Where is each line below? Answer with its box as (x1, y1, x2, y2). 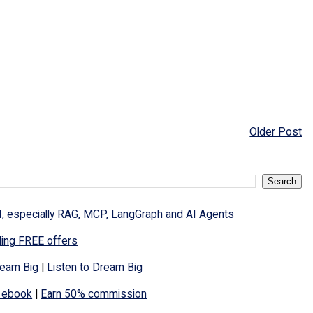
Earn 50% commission (41, 287, 147, 301)
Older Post (249, 124, 303, 138)
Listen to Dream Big (46, 261, 143, 275)
